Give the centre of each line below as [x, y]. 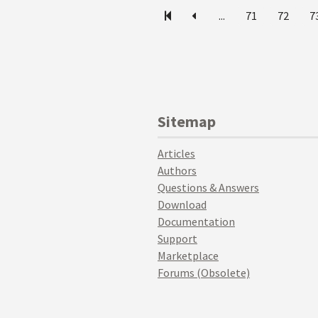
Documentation [196, 221]
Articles [176, 153]
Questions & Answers [208, 187]
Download [182, 204]
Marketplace [188, 256]
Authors [177, 170]
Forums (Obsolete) [204, 273]
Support [177, 238]
